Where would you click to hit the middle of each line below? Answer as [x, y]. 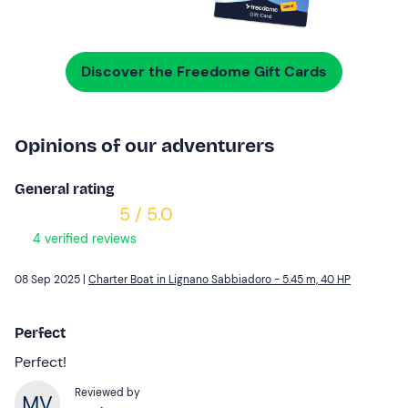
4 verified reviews [83, 238]
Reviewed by [107, 392]
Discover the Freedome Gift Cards [204, 71]
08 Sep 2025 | [51, 279]
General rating [65, 189]
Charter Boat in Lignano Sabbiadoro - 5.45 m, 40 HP [219, 279]
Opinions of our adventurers [144, 145]
